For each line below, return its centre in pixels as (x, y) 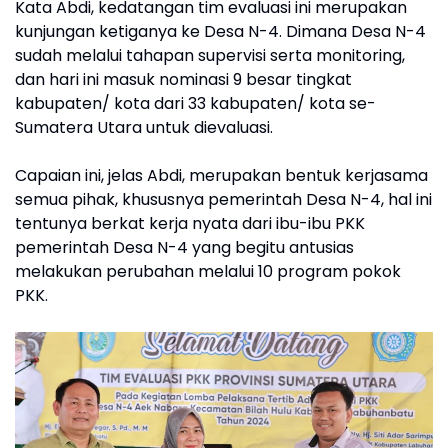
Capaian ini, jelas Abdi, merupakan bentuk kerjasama (221, 175)
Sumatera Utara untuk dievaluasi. (144, 127)
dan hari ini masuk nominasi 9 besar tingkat (183, 79)
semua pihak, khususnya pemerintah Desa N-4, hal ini (223, 199)
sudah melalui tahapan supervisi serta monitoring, (210, 55)
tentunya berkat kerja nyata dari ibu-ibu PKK (190, 223)
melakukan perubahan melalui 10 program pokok (208, 271)
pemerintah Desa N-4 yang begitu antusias (184, 247)
